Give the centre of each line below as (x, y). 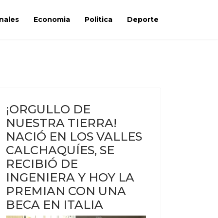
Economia (52, 19)
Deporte (143, 19)
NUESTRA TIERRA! (61, 123)
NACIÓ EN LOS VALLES (74, 136)
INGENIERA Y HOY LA (70, 177)
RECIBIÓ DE (42, 164)
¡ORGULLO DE (48, 109)
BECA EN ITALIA (54, 205)
